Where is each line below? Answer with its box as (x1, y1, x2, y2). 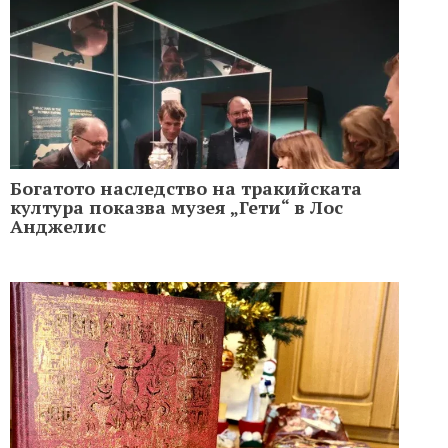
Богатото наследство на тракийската (10, 175, 362, 200)
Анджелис (10, 213, 106, 238)
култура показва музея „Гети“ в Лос (10, 194, 343, 219)
